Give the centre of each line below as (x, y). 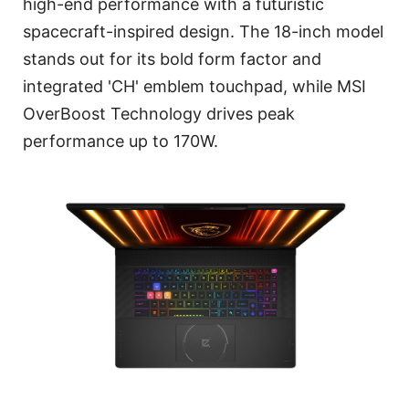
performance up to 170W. (121, 142)
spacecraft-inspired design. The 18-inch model (203, 32)
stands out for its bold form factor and (172, 59)
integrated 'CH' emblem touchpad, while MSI (194, 87)
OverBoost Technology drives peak (159, 114)
